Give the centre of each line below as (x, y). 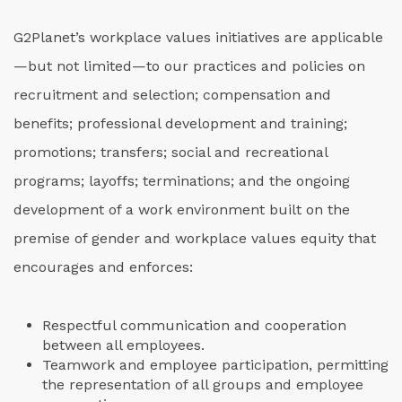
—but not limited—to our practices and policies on (189, 66)
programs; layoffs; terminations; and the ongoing (182, 181)
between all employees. (123, 345)
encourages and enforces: (103, 267)
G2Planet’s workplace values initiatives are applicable (198, 37)
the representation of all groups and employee (203, 385)
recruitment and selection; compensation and (172, 95)
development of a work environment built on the (182, 210)
